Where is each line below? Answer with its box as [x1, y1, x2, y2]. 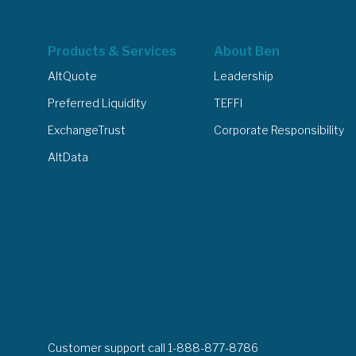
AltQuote [48, 69, 97, 83]
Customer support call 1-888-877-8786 [48, 341, 258, 354]
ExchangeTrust [48, 123, 126, 137]
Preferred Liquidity [48, 96, 146, 110]
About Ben [214, 44, 281, 59]
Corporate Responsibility [214, 123, 345, 137]
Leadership [214, 69, 274, 83]
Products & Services [48, 44, 176, 59]
